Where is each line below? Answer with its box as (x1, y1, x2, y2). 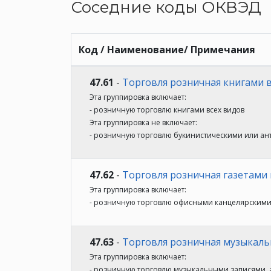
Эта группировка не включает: (90, 117, 197, 128)
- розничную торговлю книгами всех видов (90, 105, 244, 115)
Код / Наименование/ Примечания (79, 43, 255, 56)
